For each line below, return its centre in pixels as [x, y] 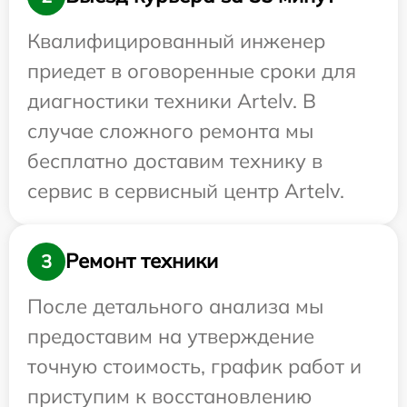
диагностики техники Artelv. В [172, 100]
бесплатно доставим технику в [175, 160]
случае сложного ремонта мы [170, 130]
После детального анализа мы [175, 306]
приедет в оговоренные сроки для [192, 70]
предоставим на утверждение [171, 336]
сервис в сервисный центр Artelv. [186, 190]
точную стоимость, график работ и [194, 366]
